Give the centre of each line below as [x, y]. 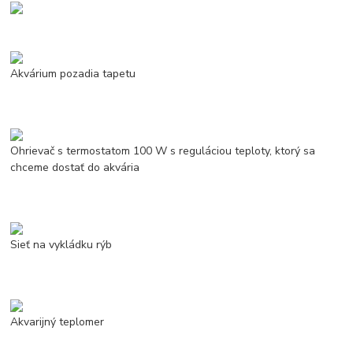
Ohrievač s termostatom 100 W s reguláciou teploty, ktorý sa [163, 150]
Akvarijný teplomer [58, 321]
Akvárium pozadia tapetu [73, 73]
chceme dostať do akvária [75, 167]
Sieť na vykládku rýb [61, 244]
